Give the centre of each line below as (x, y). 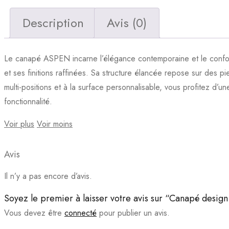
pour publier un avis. (133, 213)
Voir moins (55, 124)
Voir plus (19, 124)
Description (53, 23)
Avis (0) (127, 23)
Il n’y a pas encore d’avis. (48, 176)
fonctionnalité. (28, 102)
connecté (81, 213)
